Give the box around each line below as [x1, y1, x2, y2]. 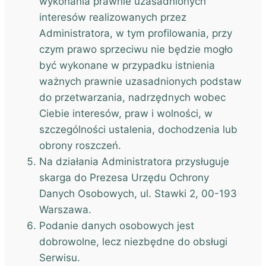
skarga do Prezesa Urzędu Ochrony [39, 172, 209, 183]
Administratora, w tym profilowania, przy [39, 27, 232, 39]
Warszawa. [39, 204, 91, 216]
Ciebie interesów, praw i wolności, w [39, 107, 213, 119]
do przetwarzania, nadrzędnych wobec [39, 91, 226, 103]
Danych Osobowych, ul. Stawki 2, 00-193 [39, 188, 237, 199]
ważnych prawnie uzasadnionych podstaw [39, 75, 242, 87]
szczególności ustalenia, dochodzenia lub [39, 123, 237, 135]
